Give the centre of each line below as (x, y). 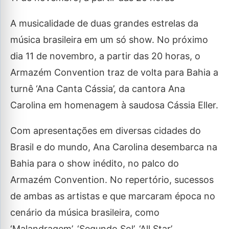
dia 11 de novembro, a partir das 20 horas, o (105, 56)
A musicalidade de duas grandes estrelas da (104, 23)
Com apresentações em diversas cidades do (106, 131)
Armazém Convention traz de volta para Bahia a (114, 72)
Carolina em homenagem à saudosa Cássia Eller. (114, 105)
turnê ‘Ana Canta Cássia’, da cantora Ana (98, 89)
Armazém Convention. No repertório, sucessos (112, 180)
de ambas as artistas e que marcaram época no (113, 196)
